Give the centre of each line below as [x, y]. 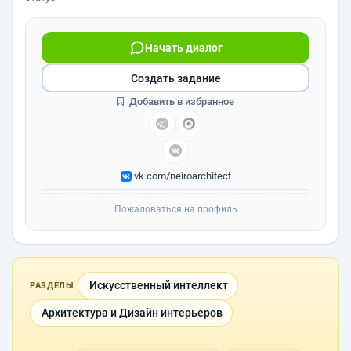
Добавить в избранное [181, 101]
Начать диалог [183, 48]
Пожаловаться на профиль [175, 209]
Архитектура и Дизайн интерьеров [132, 313]
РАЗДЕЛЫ [52, 286]
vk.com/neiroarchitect [181, 176]
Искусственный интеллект [158, 285]
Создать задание [175, 78]
